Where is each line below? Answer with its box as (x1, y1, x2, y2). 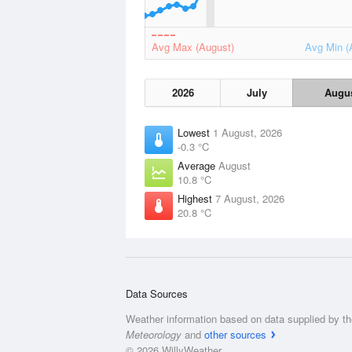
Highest (178, 191, 215, 206)
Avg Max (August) (152, 39, 234, 54)
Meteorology (126, 327, 181, 342)
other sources (204, 327, 266, 342)
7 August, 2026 (215, 191, 284, 206)
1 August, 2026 (213, 125, 282, 140)
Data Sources (126, 286, 188, 301)
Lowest (178, 125, 213, 140)
